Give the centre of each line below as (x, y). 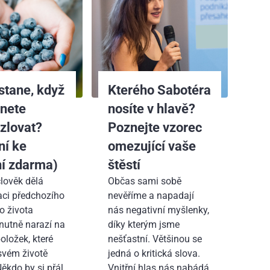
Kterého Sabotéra (159, 89)
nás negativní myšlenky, (158, 210)
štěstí (124, 164)
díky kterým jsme (143, 224)
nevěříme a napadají (151, 195)
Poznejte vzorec (155, 127)
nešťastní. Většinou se (155, 239)
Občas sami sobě (144, 181)
